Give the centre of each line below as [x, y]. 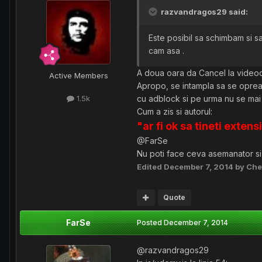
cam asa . [166, 50]
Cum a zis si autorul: [175, 111]
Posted [150, 222]
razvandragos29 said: [204, 11]
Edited [150, 166]
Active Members [78, 75]
